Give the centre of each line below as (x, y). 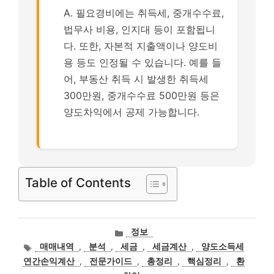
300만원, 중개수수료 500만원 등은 (142, 95)
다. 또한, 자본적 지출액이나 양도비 (141, 46)
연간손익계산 (49, 261)
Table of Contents (78, 182)
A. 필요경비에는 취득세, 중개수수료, (144, 13)
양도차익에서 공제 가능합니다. (131, 112)
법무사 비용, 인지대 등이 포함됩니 (139, 29)
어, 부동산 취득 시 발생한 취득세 (136, 79)
